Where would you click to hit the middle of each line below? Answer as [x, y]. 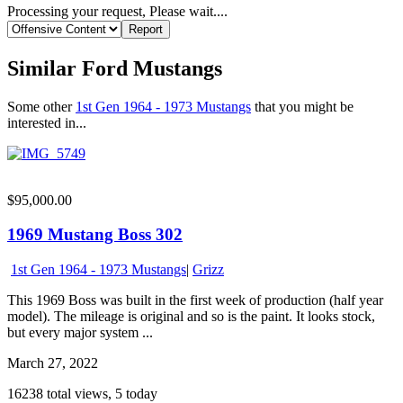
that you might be [302, 106]
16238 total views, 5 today [82, 394]
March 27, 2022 [53, 363]
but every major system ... [80, 332]
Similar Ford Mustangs [115, 68]
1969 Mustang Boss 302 [95, 235]
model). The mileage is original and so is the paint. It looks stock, [191, 316]
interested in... [47, 122]
